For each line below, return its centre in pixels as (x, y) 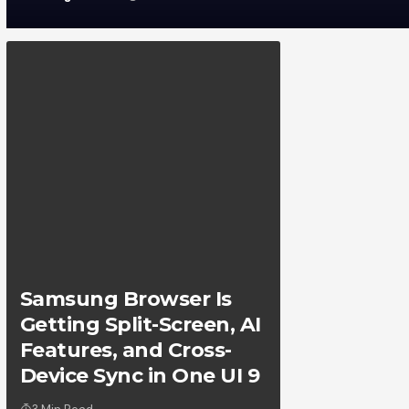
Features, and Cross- (126, 351)
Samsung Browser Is (126, 299)
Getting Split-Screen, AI (140, 325)
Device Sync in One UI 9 (140, 376)
